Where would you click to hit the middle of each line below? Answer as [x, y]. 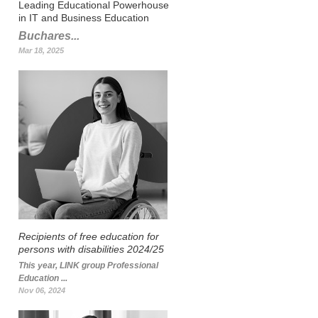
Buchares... [49, 36]
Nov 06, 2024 [42, 290]
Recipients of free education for [89, 236]
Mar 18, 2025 [41, 50]
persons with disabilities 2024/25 [91, 249]
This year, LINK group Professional [88, 265]
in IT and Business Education [84, 18]
